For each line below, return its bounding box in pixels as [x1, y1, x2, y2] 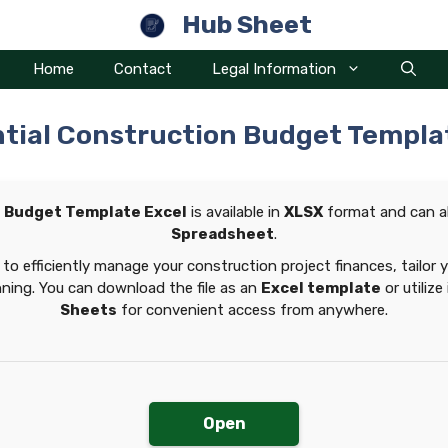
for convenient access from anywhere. [117, 301, 388, 319]
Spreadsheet [171, 225, 274, 243]
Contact [113, 60, 172, 78]
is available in [186, 203, 284, 221]
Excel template [261, 279, 381, 297]
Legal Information [211, 60, 336, 78]
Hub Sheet [181, 10, 312, 39]
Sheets [60, 301, 117, 319]
